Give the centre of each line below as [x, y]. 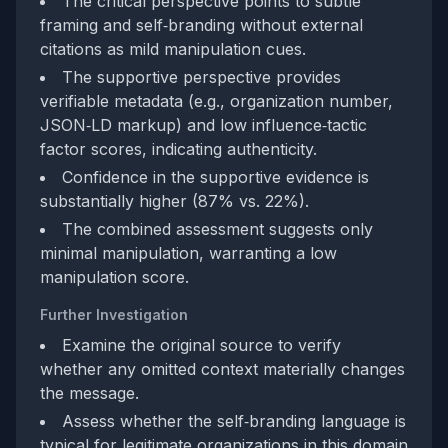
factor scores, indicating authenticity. [178, 149]
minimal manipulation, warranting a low [188, 253]
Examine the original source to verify [201, 345]
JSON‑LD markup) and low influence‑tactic [203, 125]
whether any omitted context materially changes [222, 369]
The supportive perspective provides [201, 77]
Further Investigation [114, 314]
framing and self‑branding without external [201, 25]
